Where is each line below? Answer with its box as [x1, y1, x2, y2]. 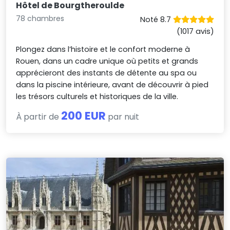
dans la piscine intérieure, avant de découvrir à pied [16, 80, 209, 90]
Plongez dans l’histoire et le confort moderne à [16, 44, 190, 55]
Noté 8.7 [140, 14, 173, 25]
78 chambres [16, 13, 65, 24]
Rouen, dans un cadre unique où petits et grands [16, 56, 199, 67]
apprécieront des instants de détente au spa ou [16, 68, 197, 79]
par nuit [106, 111, 140, 123]
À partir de [16, 111, 62, 123]
